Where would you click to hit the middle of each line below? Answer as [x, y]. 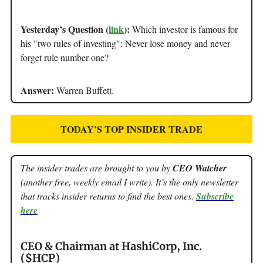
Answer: [38, 90]
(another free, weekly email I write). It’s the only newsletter [129, 181]
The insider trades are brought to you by [97, 167]
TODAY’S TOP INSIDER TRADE [131, 129]
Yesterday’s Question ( [65, 29]
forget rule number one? [65, 57]
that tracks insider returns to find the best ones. [108, 195]
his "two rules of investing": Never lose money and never [125, 43]
